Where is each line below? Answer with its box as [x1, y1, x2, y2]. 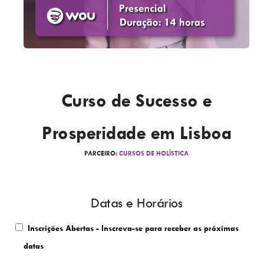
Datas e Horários [91, 194, 182, 212]
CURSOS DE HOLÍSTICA [119, 148, 189, 157]
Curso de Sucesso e [61, 88, 212, 111]
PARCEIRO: [84, 148, 119, 157]
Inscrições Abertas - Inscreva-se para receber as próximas [28, 223, 239, 233]
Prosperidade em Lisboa [42, 120, 231, 144]
